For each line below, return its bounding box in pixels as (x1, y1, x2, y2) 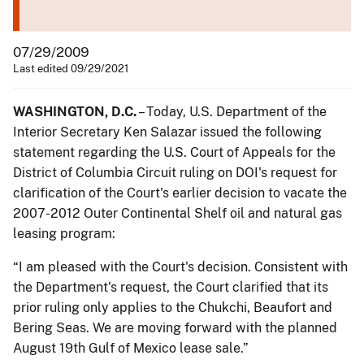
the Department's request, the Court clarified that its (13, 279, 328, 295)
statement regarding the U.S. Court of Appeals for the (13, 144, 336, 160)
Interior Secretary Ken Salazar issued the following (13, 123, 322, 140)
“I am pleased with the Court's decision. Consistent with (13, 258, 348, 275)
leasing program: (13, 225, 115, 241)
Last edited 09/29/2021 (13, 62, 128, 75)
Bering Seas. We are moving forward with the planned (13, 319, 337, 336)
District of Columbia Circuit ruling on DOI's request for (13, 164, 337, 180)
